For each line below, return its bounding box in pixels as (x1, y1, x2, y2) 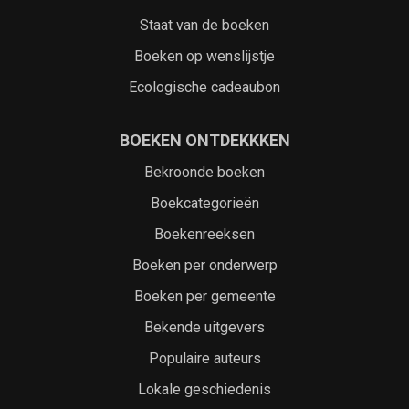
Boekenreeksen (154, 225, 255, 243)
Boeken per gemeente (133, 288, 276, 305)
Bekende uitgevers (144, 319, 265, 336)
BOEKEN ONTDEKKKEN (119, 131, 290, 150)
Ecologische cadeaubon (129, 79, 280, 96)
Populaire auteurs (148, 350, 261, 367)
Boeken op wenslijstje (134, 47, 275, 65)
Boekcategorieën (150, 194, 259, 212)
